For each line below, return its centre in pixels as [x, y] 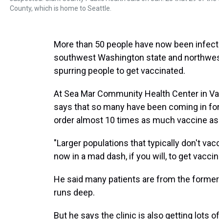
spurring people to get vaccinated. [120, 71]
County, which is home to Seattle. [61, 8]
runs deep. [74, 192]
